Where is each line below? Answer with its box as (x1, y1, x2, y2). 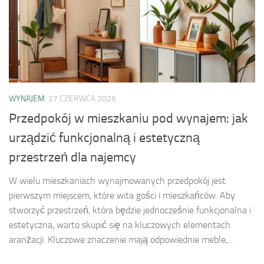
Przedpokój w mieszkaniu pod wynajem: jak (9, 110, 248, 126)
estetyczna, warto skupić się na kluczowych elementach (9, 219, 230, 230)
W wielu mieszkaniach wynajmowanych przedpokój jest (9, 174, 226, 186)
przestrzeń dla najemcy (9, 149, 136, 165)
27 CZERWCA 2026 (48, 94, 116, 104)
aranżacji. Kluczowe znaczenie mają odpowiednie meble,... (9, 233, 233, 245)
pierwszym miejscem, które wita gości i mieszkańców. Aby (9, 189, 235, 201)
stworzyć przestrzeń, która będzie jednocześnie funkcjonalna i (9, 204, 251, 216)
